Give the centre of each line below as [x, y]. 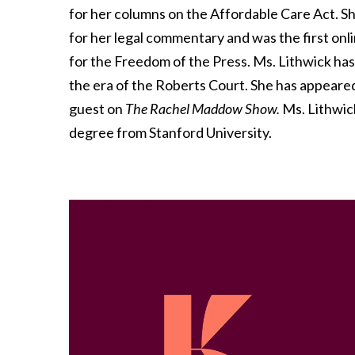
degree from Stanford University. [170, 133]
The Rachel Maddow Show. [204, 109]
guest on [97, 109]
